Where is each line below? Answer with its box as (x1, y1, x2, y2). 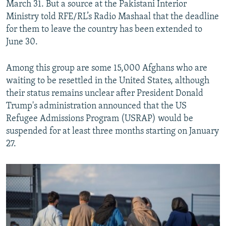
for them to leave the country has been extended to (6, 25, 202, 35)
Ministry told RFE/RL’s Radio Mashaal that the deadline (6, 12, 219, 22)
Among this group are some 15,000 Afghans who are (6, 64, 207, 74)
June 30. (6, 37, 38, 47)
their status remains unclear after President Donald (6, 89, 203, 99)
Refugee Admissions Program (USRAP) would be (6, 114, 193, 124)
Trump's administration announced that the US (6, 101, 187, 111)
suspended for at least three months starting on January (6, 127, 219, 137)
